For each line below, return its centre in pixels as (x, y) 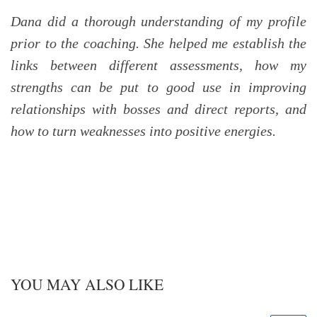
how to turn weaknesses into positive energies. (143, 131)
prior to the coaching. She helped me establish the (158, 44)
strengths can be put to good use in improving (158, 87)
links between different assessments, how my (158, 65)
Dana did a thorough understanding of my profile (158, 22)
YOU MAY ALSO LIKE (87, 284)
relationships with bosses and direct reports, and (158, 109)
